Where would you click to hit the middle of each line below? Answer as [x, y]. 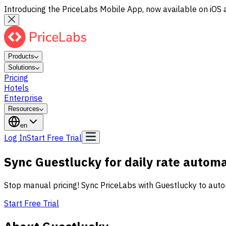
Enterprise [23, 98]
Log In [15, 138]
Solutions [22, 67]
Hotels [16, 88]
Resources [24, 109]
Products [21, 56]
